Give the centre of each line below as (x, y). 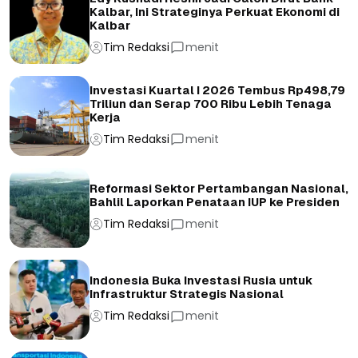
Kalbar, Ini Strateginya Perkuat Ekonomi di (215, 12)
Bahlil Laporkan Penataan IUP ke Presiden (215, 203)
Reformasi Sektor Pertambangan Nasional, (219, 189)
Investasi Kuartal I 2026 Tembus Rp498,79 (217, 90)
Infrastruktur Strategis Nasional (187, 294)
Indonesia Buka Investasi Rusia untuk (201, 281)
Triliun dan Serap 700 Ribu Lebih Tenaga (211, 103)
